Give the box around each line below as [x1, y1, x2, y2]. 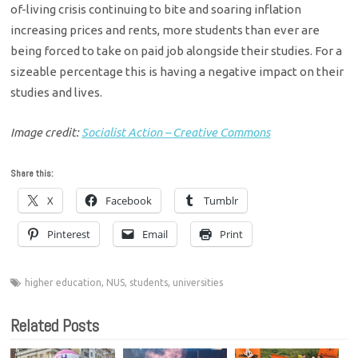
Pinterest [47, 227, 91, 242]
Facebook [105, 193, 153, 209]
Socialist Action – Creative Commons [82, 125, 271, 139]
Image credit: [10, 125, 82, 139]
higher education [25, 277, 102, 288]
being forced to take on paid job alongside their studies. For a [10, 43, 343, 58]
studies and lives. [10, 85, 103, 99]
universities [173, 277, 224, 288]
